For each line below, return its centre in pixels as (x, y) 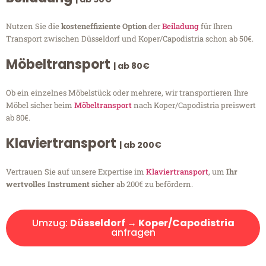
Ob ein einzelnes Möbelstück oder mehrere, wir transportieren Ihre (127, 93)
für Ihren (216, 26)
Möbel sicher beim (40, 105)
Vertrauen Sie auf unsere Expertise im (76, 172)
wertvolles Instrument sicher (60, 184)
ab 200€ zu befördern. (154, 184)
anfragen (133, 233)
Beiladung (180, 26)
